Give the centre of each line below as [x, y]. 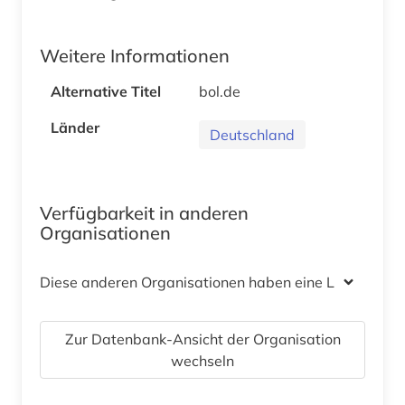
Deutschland [252, 135]
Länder [75, 128]
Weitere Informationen [135, 56]
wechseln [202, 361]
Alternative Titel [106, 92]
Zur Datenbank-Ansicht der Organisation [202, 339]
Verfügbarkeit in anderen [144, 213]
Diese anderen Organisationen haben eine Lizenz [204, 283]
